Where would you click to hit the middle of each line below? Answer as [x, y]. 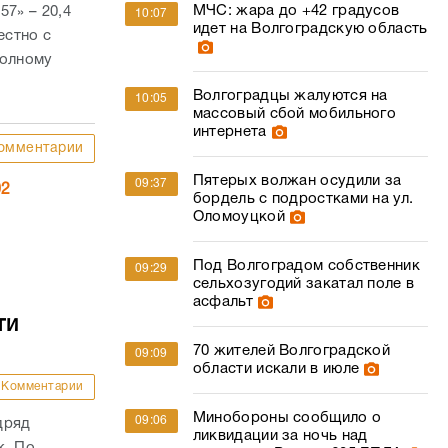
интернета [229, 132]
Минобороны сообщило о [287, 418]
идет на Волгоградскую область [310, 29]
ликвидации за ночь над [280, 436]
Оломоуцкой [238, 217]
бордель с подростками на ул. [303, 199]
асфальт [222, 302]
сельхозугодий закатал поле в [303, 284]
